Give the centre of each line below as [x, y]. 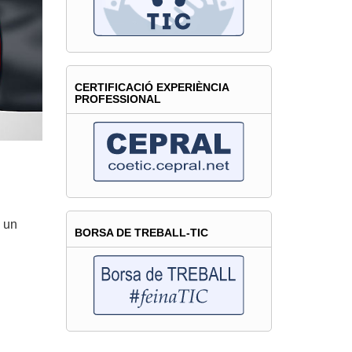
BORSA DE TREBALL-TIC [141, 232]
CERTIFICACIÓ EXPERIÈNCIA [152, 87]
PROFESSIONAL [117, 99]
